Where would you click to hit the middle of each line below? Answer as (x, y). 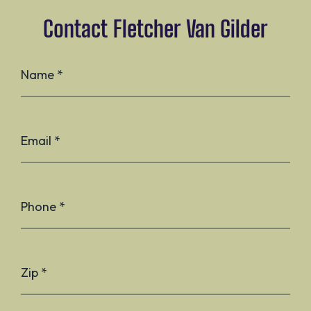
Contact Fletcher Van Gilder (155, 29)
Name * (42, 74)
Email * (41, 140)
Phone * (43, 206)
